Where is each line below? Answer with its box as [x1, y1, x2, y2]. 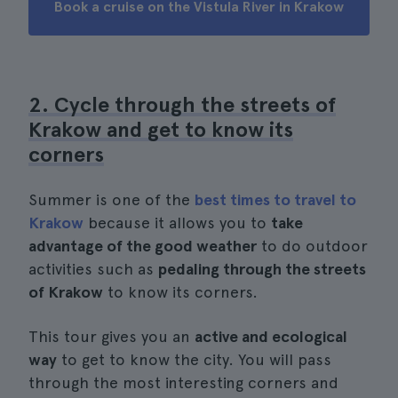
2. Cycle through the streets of [28, 92, 336, 117]
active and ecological [195, 327, 347, 346]
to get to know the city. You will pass [57, 350, 331, 369]
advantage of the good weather [28, 236, 257, 255]
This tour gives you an [28, 327, 195, 346]
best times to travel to [195, 190, 356, 209]
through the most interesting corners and [28, 373, 338, 392]
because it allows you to [84, 213, 271, 232]
